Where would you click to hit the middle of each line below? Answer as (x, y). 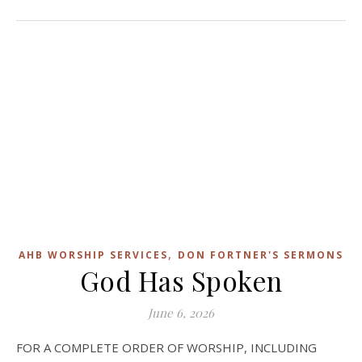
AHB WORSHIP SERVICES (93, 255)
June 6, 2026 (181, 312)
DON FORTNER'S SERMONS (261, 255)
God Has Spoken (181, 280)
